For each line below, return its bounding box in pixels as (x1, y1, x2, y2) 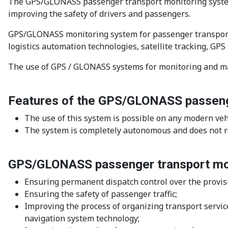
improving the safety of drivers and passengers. (8, 8, 190, 20)
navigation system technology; (24, 213, 139, 224)
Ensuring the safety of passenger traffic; (24, 188, 177, 200)
